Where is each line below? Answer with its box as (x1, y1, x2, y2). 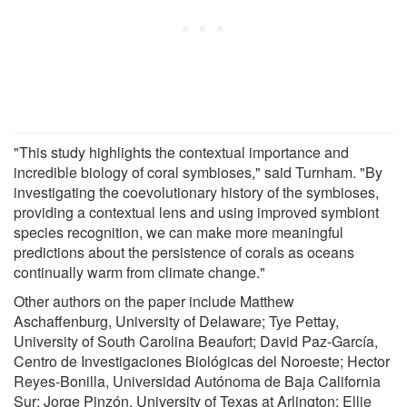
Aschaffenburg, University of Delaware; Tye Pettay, (14, 310, 339, 332)
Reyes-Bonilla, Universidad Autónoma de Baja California (14, 370, 381, 392)
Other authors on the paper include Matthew (14, 290, 294, 312)
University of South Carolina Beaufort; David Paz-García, (14, 330, 378, 352)
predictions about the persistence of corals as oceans (14, 241, 354, 263)
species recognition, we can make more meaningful (14, 221, 343, 243)
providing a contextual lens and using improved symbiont (14, 201, 379, 223)
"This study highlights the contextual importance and (14, 141, 349, 163)
